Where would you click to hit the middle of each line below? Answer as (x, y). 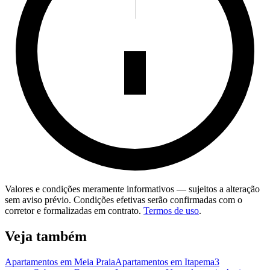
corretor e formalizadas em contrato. (73, 211)
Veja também (46, 237)
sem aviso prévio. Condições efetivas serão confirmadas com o (124, 200)
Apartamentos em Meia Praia (60, 262)
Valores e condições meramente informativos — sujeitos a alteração (132, 189)
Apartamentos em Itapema (165, 262)
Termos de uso (171, 211)
